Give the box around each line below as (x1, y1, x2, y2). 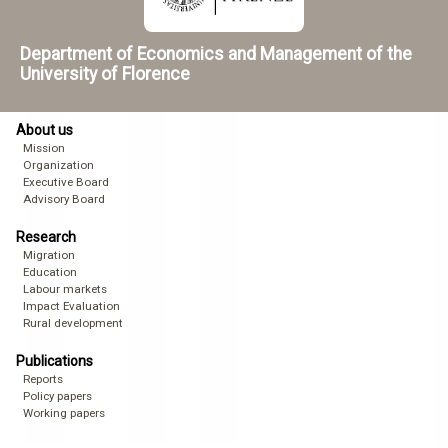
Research (16, 228, 76, 245)
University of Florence (20, 64, 190, 85)
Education (23, 264, 77, 279)
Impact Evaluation (23, 298, 120, 313)
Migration (23, 247, 75, 262)
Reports (23, 371, 63, 386)
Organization (23, 157, 94, 172)
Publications (16, 352, 93, 369)
